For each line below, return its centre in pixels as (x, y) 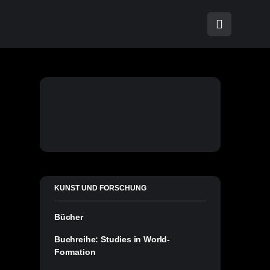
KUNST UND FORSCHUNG (100, 188)
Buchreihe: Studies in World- (112, 239)
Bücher (69, 217)
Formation (75, 252)
